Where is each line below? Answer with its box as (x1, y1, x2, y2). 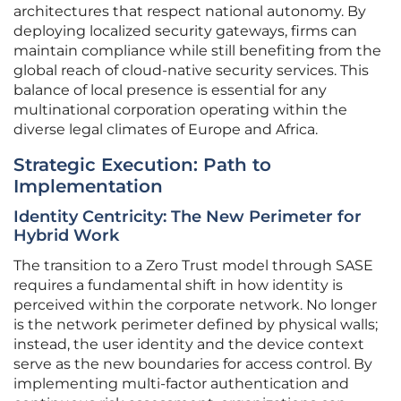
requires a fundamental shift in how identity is (13, 277, 343, 294)
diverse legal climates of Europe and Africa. (13, 121, 318, 139)
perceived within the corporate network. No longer (13, 296, 377, 314)
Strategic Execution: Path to (13, 154, 271, 176)
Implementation (13, 175, 163, 198)
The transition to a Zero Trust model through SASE (13, 257, 373, 275)
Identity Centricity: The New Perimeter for (13, 207, 362, 227)
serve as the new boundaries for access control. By (13, 355, 372, 373)
